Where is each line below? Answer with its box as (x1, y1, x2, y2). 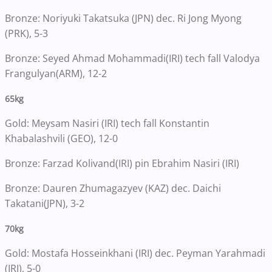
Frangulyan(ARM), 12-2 (5, 67, 107, 81)
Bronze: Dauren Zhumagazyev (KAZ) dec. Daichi (5, 182, 221, 195)
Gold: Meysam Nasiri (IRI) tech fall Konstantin (5, 117, 209, 131)
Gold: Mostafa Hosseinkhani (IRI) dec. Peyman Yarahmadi (5, 246, 265, 260)
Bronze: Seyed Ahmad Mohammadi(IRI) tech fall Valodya (5, 52, 260, 66)
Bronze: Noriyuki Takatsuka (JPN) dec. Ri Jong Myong (5, 12, 242, 25)
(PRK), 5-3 (5, 27, 48, 41)
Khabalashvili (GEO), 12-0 (5, 132, 118, 146)
